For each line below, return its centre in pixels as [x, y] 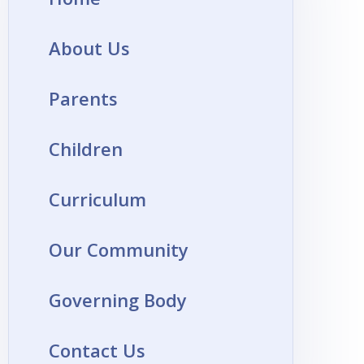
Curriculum [97, 199]
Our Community [119, 250]
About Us [89, 48]
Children [86, 149]
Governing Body [118, 300]
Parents [83, 99]
